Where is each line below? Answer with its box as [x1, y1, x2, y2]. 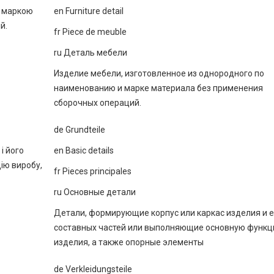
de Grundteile [54, 125, 105, 135]
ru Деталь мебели [54, 48, 127, 57]
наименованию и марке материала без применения [54, 83, 263, 93]
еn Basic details [54, 146, 114, 155]
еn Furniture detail [54, 6, 124, 16]
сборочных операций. [54, 98, 141, 108]
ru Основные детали [54, 187, 136, 197]
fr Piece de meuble [54, 27, 127, 37]
